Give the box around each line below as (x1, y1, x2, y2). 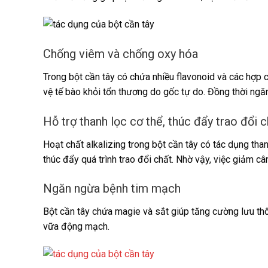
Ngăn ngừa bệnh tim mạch (43, 181, 181, 196)
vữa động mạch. (43, 221, 109, 233)
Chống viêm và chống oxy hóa (43, 46, 198, 61)
